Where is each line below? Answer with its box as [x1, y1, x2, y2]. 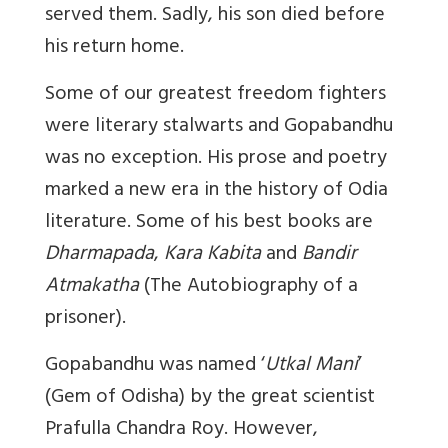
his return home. [45, 29, 184, 67]
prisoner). [45, 300, 126, 338]
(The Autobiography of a [139, 268, 358, 306]
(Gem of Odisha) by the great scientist [45, 379, 375, 417]
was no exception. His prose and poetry [45, 140, 387, 178]
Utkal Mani [265, 347, 358, 385]
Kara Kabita [164, 236, 261, 274]
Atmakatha [45, 268, 139, 306]
